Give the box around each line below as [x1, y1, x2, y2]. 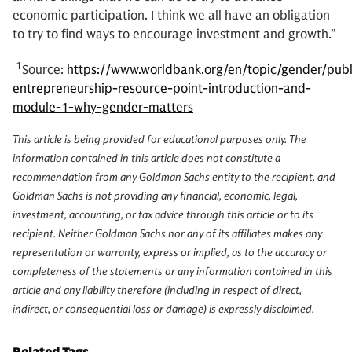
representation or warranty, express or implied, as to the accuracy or [13, 246, 327, 260]
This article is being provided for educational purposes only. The [13, 133, 306, 147]
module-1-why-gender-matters [13, 100, 193, 116]
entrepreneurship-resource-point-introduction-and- [13, 81, 311, 97]
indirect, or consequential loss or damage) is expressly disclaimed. [13, 302, 314, 317]
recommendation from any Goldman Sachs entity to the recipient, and [13, 170, 335, 185]
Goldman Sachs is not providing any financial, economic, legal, [13, 189, 298, 203]
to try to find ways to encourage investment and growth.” [13, 27, 336, 42]
